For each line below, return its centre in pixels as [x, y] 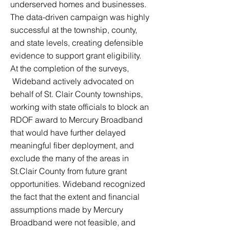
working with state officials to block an [80, 107]
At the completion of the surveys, [70, 68]
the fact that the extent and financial [75, 197]
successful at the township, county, [74, 30]
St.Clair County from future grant [69, 171]
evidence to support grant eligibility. [76, 55]
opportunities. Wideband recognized [78, 184]
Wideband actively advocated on [72, 81]
